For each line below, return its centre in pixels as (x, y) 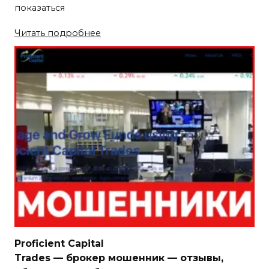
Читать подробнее (58, 33)
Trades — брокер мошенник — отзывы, (119, 258)
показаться (40, 8)
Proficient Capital (59, 243)
